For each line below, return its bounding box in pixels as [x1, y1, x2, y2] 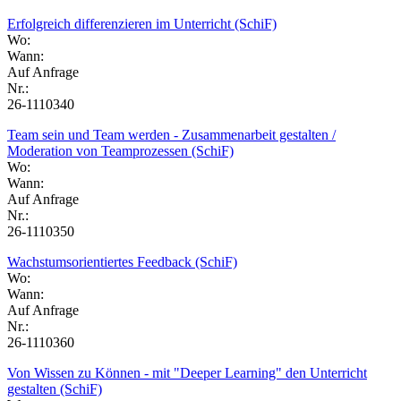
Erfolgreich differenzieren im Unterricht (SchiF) [7, 15, 277, 31]
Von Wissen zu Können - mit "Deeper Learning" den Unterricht [7, 364, 367, 380]
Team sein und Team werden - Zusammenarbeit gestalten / [7, 126, 336, 142]
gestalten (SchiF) [7, 380, 102, 397]
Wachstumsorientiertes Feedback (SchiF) [7, 253, 237, 269]
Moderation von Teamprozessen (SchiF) [7, 142, 234, 158]
